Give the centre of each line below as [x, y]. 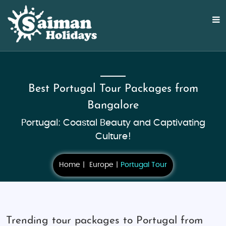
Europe [101, 165]
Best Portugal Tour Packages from [113, 89]
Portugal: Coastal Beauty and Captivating [113, 123]
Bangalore [113, 106]
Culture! [113, 137]
